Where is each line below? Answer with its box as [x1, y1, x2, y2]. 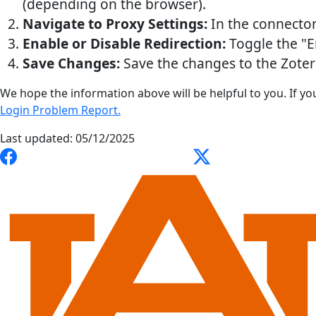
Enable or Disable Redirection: [23, 34, 229, 54]
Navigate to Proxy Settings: [23, 14, 211, 34]
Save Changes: [23, 54, 123, 73]
